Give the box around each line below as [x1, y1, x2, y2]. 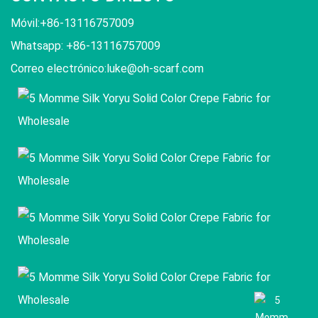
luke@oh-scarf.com [106, 62, 204, 76]
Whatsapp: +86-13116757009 [11, 39, 160, 53]
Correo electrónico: [11, 62, 106, 76]
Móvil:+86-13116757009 [11, 16, 134, 31]
